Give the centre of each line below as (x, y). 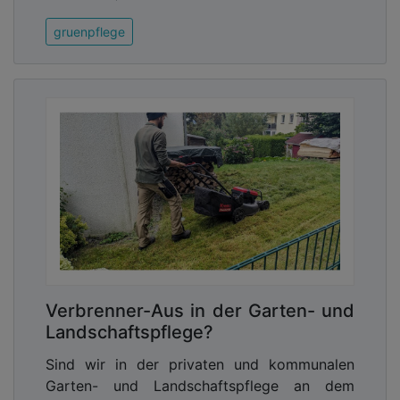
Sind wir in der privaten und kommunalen (200, 365)
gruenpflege (89, 32)
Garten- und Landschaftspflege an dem (200, 386)
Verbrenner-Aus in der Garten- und (200, 311)
